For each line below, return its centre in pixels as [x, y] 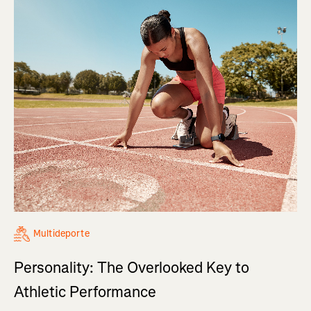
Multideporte [61, 233]
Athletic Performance [85, 292]
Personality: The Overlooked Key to [132, 267]
